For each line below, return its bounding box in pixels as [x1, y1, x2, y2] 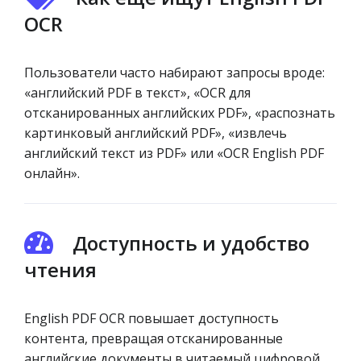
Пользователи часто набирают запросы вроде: [24, 64, 325, 81]
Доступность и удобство [73, 230, 309, 256]
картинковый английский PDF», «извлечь [24, 124, 287, 142]
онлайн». [24, 164, 80, 182]
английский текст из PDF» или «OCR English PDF [24, 144, 324, 162]
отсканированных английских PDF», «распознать [24, 104, 335, 122]
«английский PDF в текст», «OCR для [24, 84, 251, 102]
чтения [24, 256, 97, 283]
